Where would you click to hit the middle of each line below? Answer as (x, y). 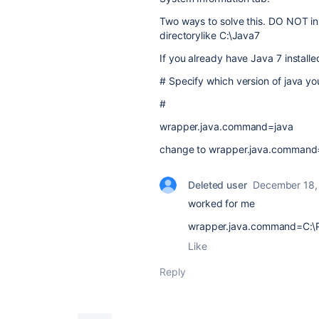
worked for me (221, 203)
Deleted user (218, 185)
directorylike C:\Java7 (210, 35)
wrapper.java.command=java (226, 126)
